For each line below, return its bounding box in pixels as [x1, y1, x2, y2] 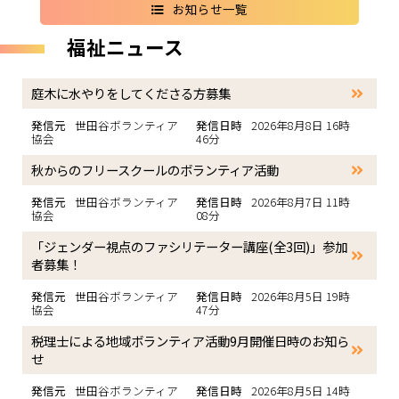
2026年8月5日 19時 [251, 288, 350, 305]
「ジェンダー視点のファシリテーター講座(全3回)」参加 [31, 237, 347, 256]
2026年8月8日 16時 [251, 117, 350, 134]
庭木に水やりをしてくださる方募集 [31, 84, 231, 102]
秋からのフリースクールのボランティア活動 [31, 160, 279, 179]
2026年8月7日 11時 [251, 193, 350, 210]
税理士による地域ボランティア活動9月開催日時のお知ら [31, 331, 349, 350]
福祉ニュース [67, 33, 183, 61]
